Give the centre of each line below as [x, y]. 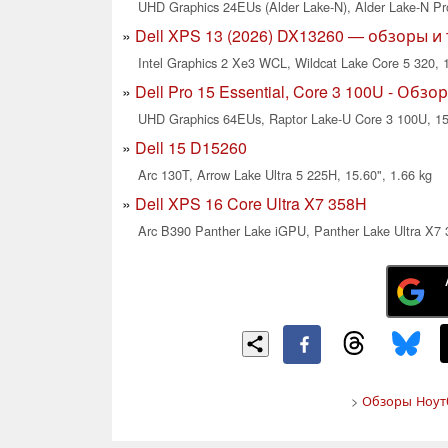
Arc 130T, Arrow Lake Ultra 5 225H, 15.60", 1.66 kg [285, 174]
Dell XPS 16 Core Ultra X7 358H [251, 203]
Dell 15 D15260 [191, 147]
